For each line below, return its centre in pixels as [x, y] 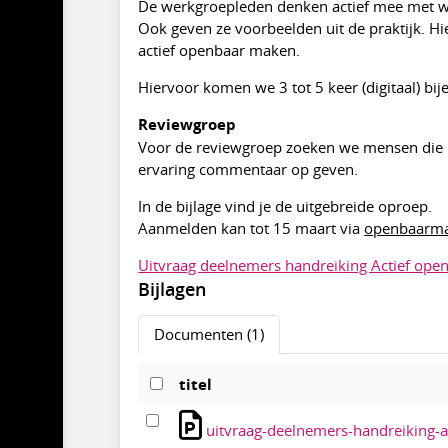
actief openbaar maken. [219, 49]
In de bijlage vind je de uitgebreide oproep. [285, 205]
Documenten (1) [209, 334]
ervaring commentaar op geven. [248, 168]
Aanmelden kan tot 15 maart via [251, 227]
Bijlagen [172, 288]
